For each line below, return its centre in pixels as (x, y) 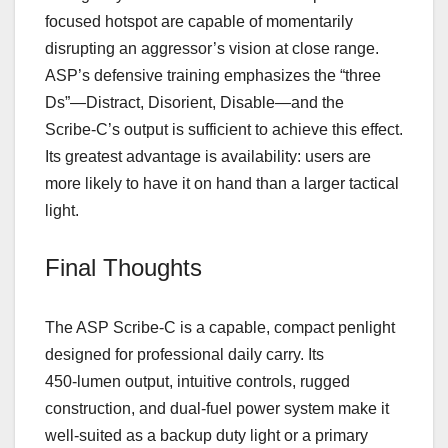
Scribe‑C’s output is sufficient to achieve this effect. (224, 129)
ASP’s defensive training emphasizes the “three (213, 75)
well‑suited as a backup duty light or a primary (206, 435)
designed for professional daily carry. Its (184, 354)
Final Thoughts (123, 267)
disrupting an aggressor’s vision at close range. (212, 48)
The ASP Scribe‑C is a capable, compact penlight (220, 327)
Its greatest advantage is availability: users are (208, 156)
